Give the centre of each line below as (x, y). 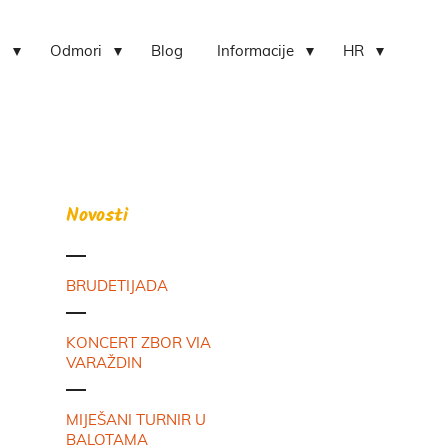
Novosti (97, 217)
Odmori (76, 51)
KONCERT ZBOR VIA (138, 343)
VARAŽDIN (104, 363)
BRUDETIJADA (117, 286)
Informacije (256, 51)
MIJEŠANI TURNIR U (136, 420)
